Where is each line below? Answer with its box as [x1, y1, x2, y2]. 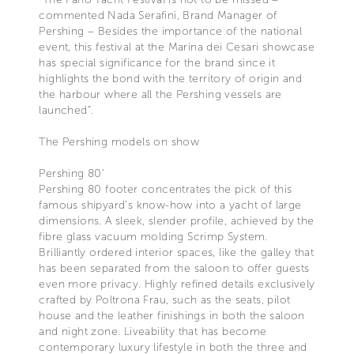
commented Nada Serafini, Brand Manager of [39, 8, 277, 22]
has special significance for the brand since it [39, 55, 276, 70]
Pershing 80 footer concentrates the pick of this [39, 182, 292, 196]
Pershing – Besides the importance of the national [39, 24, 302, 38]
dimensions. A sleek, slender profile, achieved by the [39, 213, 314, 228]
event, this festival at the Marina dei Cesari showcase [39, 40, 314, 54]
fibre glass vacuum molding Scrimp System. [39, 229, 268, 243]
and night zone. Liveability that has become [39, 324, 267, 338]
